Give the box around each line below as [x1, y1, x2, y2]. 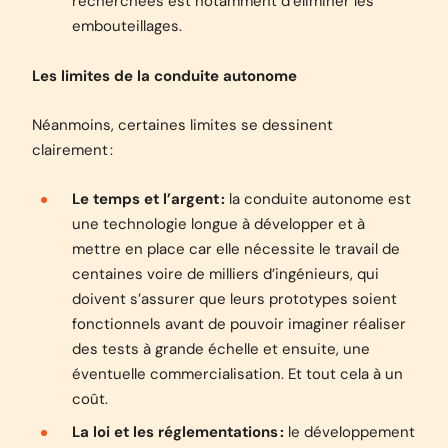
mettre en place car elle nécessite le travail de [72, 239, 400, 259]
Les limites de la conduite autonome [32, 66, 297, 86]
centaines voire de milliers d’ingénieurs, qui [72, 264, 379, 284]
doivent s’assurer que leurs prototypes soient [72, 289, 397, 309]
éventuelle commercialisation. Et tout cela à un [72, 364, 403, 384]
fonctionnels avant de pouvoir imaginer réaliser [72, 314, 406, 334]
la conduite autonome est [225, 189, 411, 209]
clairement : [32, 140, 113, 160]
